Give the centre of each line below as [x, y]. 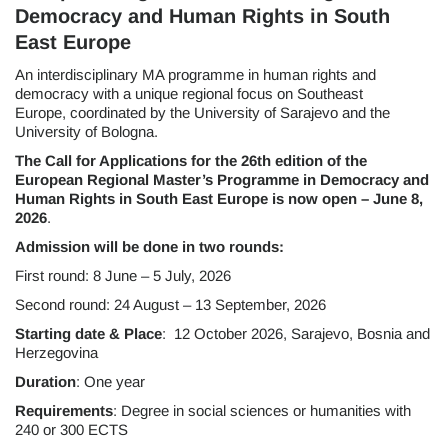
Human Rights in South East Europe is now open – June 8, [219, 199]
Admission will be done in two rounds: [149, 247]
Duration [45, 382]
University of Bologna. [86, 132]
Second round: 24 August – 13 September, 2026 [170, 305]
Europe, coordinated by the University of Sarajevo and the [202, 113]
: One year [110, 382]
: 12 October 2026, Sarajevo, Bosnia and [296, 334]
